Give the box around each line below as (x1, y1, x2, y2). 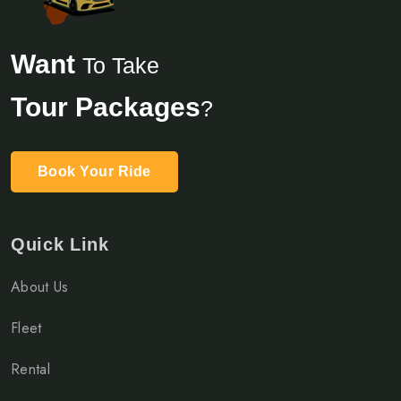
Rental (11, 358, 50, 380)
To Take (82, 52, 159, 78)
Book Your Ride (38, 163, 151, 179)
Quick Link (11, 234, 109, 254)
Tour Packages (11, 91, 200, 122)
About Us (11, 276, 69, 297)
